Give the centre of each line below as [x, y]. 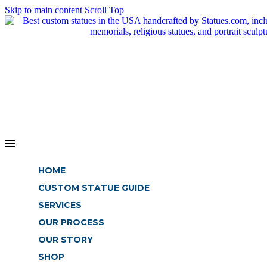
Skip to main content [44, 10]
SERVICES [60, 205]
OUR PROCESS [71, 222]
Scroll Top [104, 10]
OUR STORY [66, 240]
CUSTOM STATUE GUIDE [94, 188]
